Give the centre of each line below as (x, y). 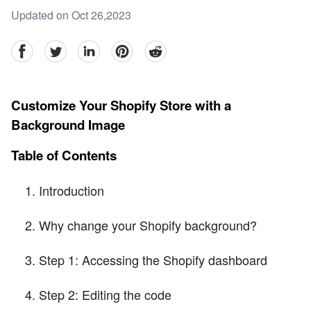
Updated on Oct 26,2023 (71, 15)
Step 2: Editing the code (105, 294)
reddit (158, 48)
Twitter (60, 48)
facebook (33, 48)
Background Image (68, 125)
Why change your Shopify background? (148, 225)
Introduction (72, 190)
